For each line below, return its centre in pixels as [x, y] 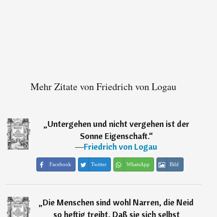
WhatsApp [138, 164]
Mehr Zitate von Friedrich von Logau [103, 87]
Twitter [99, 164]
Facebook [60, 164]
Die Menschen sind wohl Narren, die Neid [118, 202]
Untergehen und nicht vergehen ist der [118, 124]
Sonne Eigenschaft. [114, 136]
